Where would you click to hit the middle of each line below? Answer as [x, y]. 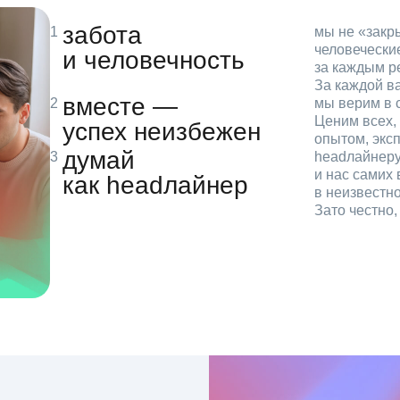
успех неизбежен [162, 131]
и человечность [154, 60]
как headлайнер [155, 185]
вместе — [120, 106]
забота [102, 35]
